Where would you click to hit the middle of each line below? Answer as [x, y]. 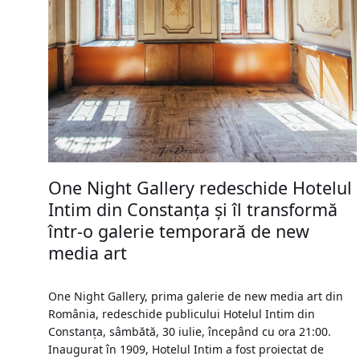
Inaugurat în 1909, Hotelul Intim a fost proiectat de [186, 349]
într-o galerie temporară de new [179, 231]
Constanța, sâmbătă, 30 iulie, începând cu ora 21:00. [193, 331]
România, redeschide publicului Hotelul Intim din [182, 314]
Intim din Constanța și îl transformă [193, 209]
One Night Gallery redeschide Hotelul [200, 188]
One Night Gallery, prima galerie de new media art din [196, 296]
